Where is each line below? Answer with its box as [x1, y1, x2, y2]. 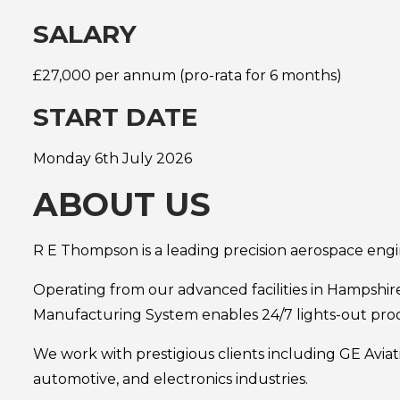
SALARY [33, 19, 137, 49]
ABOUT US [33, 185, 211, 224]
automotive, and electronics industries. [33, 371, 308, 387]
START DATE [33, 102, 197, 132]
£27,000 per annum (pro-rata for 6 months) [33, 67, 342, 84]
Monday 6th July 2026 [33, 150, 192, 167]
